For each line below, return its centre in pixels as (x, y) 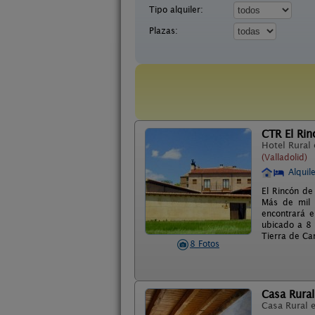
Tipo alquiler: (176, 9)
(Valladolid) (284, 157)
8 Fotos (205, 244)
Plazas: (163, 31)
